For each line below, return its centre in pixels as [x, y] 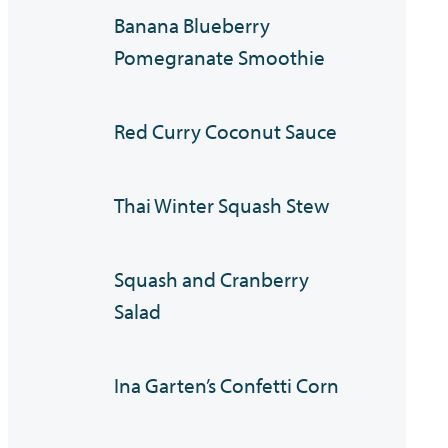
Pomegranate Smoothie [220, 57]
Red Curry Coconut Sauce [226, 131]
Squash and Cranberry [212, 279]
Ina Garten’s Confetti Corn [227, 385]
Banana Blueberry [192, 25]
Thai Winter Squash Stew [222, 205]
